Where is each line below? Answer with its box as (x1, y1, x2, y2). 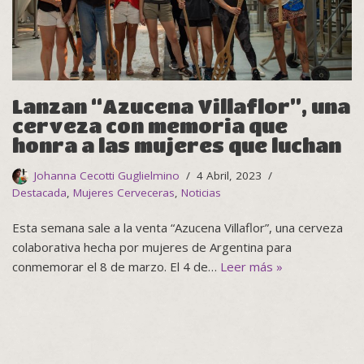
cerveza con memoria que (12, 114, 288, 136)
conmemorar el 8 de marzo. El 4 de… (12, 258, 220, 275)
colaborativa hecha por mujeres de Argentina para (12, 238, 292, 255)
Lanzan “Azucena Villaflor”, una (12, 94, 350, 117)
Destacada (12, 184, 67, 200)
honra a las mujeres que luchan (12, 133, 341, 156)
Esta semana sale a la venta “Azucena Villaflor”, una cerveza (12, 219, 343, 236)
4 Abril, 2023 (197, 167, 262, 183)
